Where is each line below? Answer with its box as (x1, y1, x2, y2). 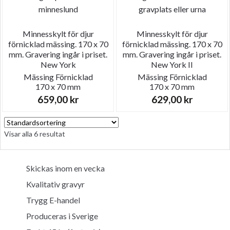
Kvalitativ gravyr (26, 179, 85, 189)
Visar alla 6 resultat (4, 129, 65, 138)
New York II (151, 59, 193, 69)
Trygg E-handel (26, 195, 80, 205)
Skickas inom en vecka (26, 163, 105, 173)
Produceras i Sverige (26, 210, 98, 221)
